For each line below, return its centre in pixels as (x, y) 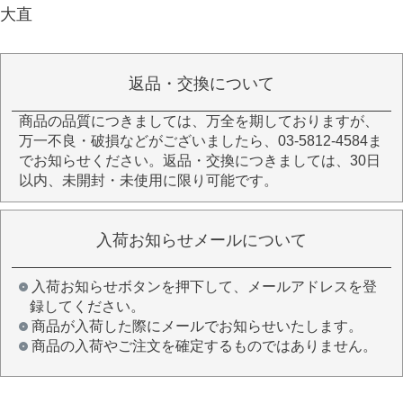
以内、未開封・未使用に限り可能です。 (148, 180)
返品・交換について (201, 83)
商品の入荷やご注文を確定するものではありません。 (204, 345)
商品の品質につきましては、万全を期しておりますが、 (199, 121)
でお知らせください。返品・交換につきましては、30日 (200, 160)
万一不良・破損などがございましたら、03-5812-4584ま (201, 140)
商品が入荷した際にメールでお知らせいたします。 (197, 326)
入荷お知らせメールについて (201, 240)
